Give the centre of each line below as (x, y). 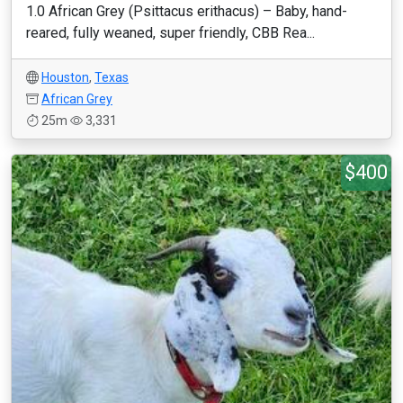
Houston (65, 77)
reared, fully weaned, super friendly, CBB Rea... (170, 33)
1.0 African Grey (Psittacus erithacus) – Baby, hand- (187, 11)
